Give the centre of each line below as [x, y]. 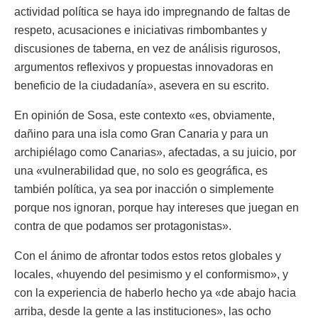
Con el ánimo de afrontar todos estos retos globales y [148, 256]
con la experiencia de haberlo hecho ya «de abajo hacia [155, 292]
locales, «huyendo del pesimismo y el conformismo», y [151, 274]
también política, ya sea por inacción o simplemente [144, 189]
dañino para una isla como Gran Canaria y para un [141, 133]
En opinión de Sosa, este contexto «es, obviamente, [144, 115]
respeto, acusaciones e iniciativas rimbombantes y [141, 30]
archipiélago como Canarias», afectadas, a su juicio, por [155, 152]
